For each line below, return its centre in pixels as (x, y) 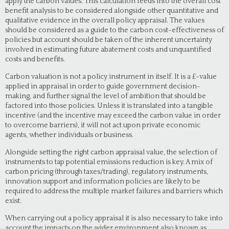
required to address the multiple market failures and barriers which (114, 191)
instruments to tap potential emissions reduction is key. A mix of (109, 162)
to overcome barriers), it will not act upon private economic (103, 125)
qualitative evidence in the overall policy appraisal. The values (105, 20)
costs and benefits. (35, 59)
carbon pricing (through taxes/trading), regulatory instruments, (107, 172)
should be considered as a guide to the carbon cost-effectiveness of (114, 30)
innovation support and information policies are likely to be (103, 181)
